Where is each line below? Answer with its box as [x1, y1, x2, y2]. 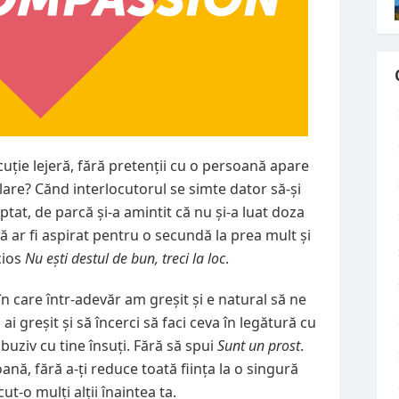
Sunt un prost [217, 336, 300, 356]
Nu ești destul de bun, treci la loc [25, 248, 225, 269]
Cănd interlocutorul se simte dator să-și [35, 179, 301, 199]
